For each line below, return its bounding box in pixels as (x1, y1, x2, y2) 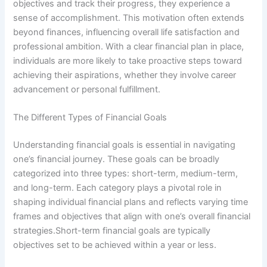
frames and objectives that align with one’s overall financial (13, 210, 251, 222)
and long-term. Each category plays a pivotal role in (13, 182, 222, 193)
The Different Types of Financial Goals (13, 111, 167, 123)
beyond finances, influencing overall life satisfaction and (13, 26, 240, 38)
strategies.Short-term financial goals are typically (13, 225, 211, 236)
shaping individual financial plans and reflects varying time (13, 196, 249, 207)
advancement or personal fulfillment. (13, 83, 161, 95)
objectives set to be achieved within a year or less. (13, 239, 217, 250)
